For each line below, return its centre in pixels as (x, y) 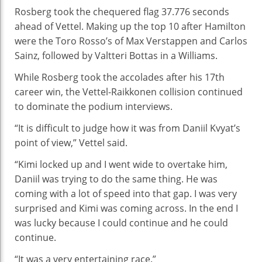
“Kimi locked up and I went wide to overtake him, (121, 164)
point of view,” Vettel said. (71, 142)
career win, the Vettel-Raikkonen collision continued (129, 92)
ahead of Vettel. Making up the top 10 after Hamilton (130, 26)
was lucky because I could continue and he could (121, 223)
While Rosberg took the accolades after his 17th (120, 77)
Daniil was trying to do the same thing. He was (116, 179)
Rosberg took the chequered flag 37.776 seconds (122, 11)
